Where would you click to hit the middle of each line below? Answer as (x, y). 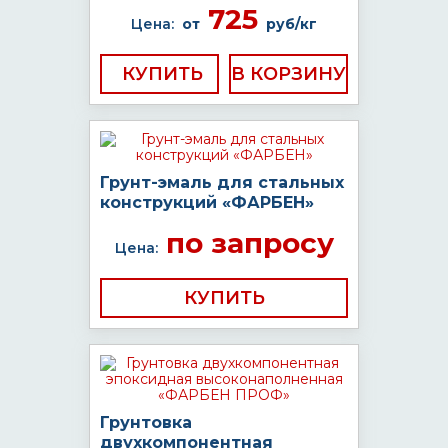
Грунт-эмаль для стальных (222, 182)
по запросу (245, 243)
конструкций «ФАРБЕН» (207, 202)
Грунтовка (146, 422)
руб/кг (291, 24)
